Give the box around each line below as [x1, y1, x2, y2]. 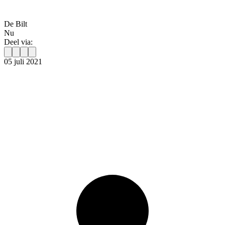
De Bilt [4, 20, 27, 29]
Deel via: [4, 38, 33, 47]
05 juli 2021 [4, 57, 42, 66]
